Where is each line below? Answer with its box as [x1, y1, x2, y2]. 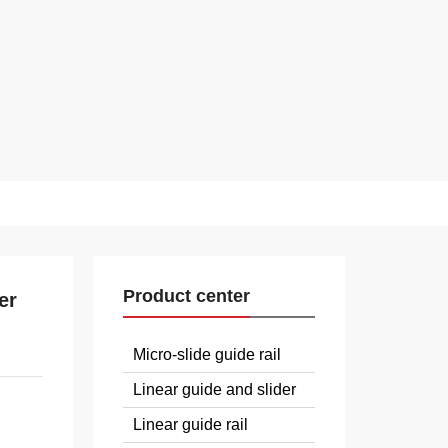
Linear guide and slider [132, 381, 296, 398]
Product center [122, 286, 250, 306]
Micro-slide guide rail [132, 346, 281, 363]
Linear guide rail [132, 416, 248, 433]
